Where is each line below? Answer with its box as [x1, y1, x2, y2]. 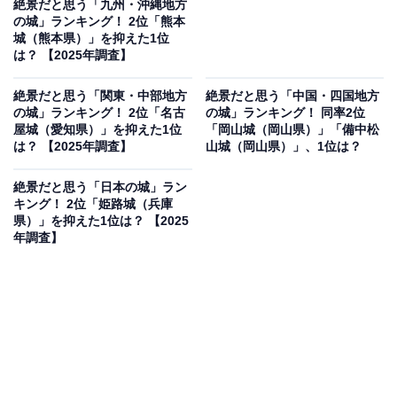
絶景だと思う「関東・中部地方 [13, 89, 187, 104]
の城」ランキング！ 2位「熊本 [13, 14, 185, 29]
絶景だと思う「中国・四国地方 [205, 89, 379, 104]
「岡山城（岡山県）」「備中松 [205, 122, 379, 137]
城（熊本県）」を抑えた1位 [13, 31, 169, 46]
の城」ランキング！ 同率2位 [205, 105, 365, 121]
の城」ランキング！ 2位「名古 [13, 105, 185, 121]
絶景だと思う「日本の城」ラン [13, 180, 187, 195]
